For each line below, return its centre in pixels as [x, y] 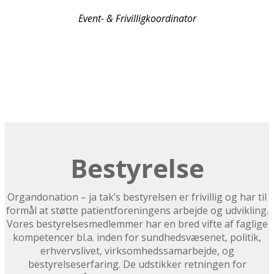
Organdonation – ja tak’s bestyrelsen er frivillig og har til [137, 197]
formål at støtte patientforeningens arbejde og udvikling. [137, 211]
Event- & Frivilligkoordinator [137, 18]
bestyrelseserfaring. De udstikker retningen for [137, 265]
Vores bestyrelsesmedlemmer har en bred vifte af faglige [137, 224]
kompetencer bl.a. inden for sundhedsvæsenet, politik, [137, 238]
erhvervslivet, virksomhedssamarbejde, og [137, 251]
